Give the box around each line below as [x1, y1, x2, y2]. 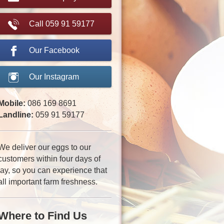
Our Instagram [29, 72, 79, 81]
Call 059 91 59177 [29, 19, 95, 28]
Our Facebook [29, 46, 80, 55]
